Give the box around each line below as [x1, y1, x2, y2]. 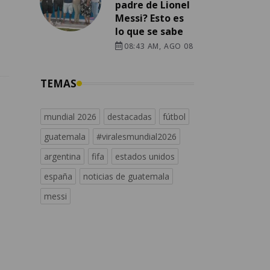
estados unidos [115, 151, 175, 163]
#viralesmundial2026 [96, 131, 177, 143]
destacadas [107, 111, 152, 123]
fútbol [163, 111, 186, 123]
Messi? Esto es [115, 11, 184, 25]
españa [44, 171, 72, 183]
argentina [44, 151, 81, 163]
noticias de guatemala [83, 171, 169, 183]
